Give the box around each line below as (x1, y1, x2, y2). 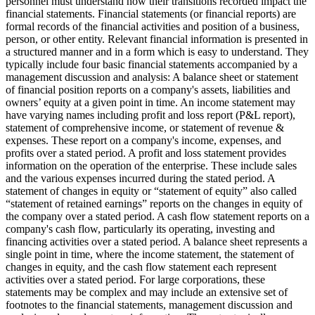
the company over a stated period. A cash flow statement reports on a (6, 210, 309, 222)
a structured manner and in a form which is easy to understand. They (6, 45, 309, 58)
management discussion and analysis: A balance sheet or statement (6, 70, 298, 83)
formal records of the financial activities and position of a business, (6, 20, 300, 32)
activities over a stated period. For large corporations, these (6, 273, 265, 285)
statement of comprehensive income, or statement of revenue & (6, 121, 284, 134)
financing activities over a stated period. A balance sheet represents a (6, 235, 307, 247)
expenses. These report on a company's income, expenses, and (6, 134, 281, 146)
